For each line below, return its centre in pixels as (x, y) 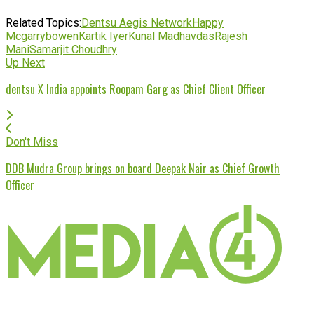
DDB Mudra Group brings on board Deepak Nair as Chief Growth (143, 168)
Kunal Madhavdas (171, 36)
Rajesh (231, 36)
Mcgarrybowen (42, 36)
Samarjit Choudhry (73, 49)
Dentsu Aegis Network (137, 22)
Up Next (25, 62)
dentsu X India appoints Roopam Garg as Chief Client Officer (136, 89)
